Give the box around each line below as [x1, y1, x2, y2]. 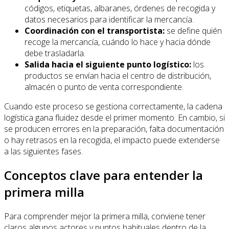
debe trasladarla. [25, 47, 85, 59]
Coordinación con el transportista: [25, 25, 165, 36]
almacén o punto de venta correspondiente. [25, 81, 184, 93]
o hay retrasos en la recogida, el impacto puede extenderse [4, 134, 220, 146]
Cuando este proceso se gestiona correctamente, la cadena [4, 100, 222, 112]
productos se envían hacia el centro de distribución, [25, 70, 211, 81]
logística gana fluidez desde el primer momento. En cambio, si [4, 111, 225, 123]
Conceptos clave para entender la [4, 167, 203, 184]
